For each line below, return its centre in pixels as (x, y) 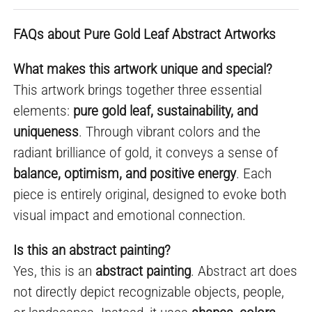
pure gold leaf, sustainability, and (166, 111)
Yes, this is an (55, 271)
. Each (254, 174)
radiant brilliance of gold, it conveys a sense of (146, 153)
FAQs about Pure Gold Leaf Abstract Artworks (145, 34)
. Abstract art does (244, 271)
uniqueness (46, 132)
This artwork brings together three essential (138, 90)
